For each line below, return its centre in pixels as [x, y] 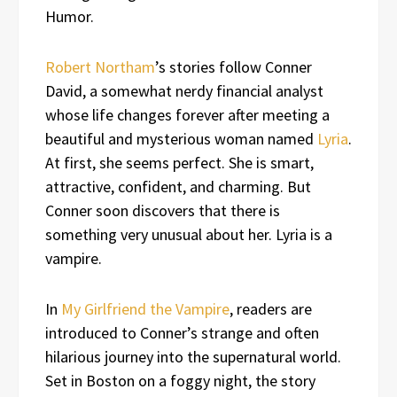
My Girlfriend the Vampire [145, 308]
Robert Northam [100, 66]
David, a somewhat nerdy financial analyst [184, 90]
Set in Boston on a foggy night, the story [180, 380]
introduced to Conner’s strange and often [182, 332]
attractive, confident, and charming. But [178, 186]
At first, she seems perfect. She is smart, [179, 162]
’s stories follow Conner [234, 66]
